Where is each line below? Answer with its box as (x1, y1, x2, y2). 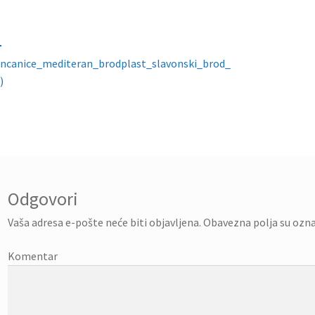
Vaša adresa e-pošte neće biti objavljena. (8, 215, 202, 230)
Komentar (8, 249, 58, 264)
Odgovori (8, 188, 79, 211)
